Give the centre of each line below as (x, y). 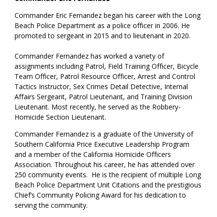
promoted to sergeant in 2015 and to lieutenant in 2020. (103, 36)
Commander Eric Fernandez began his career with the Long (108, 15)
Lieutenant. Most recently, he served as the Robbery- (98, 107)
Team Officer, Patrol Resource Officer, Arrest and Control (105, 77)
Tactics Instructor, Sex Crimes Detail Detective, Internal (101, 87)
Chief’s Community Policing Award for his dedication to (101, 195)
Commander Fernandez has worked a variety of (90, 56)
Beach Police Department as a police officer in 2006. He (102, 26)
